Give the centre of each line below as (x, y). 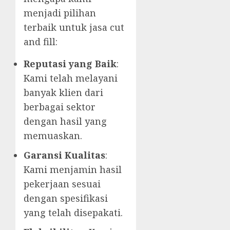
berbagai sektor (60, 107)
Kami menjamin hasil (73, 170)
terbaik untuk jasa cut (74, 27)
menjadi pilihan (60, 13)
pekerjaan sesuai (62, 184)
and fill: (41, 42)
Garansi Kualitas (64, 155)
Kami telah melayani (71, 78)
